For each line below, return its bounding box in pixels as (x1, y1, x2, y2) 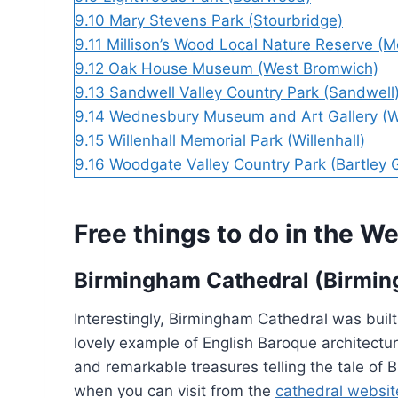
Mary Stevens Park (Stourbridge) (109, 11, 343, 29)
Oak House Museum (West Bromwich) (108, 59, 378, 77)
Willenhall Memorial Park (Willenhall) (108, 131, 365, 149)
